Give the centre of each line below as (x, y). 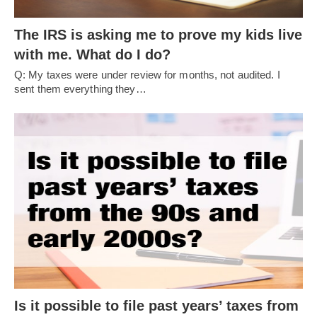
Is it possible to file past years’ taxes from (156, 306)
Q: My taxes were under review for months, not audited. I (147, 74)
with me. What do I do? (92, 54)
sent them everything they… (80, 88)
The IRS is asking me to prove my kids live (158, 34)
